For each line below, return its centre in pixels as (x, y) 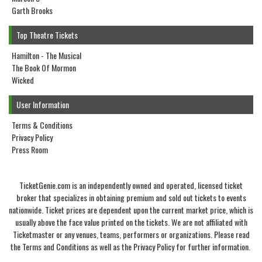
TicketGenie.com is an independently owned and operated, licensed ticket (131, 185)
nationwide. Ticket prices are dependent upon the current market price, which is (131, 210)
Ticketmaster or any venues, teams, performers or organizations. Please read (131, 235)
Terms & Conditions (42, 125)
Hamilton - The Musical (46, 56)
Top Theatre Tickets (47, 35)
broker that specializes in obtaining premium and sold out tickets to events (131, 198)
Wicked (23, 80)
